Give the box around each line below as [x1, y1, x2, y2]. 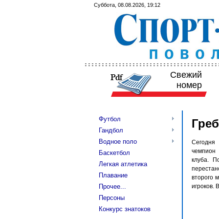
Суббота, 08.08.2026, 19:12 [94, 2, 160, 8]
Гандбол [99, 127, 123, 134]
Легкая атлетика [99, 160, 147, 168]
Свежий [170, 70, 202, 80]
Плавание [99, 172, 128, 179]
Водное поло [99, 138, 137, 145]
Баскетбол [99, 149, 130, 156]
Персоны [99, 194, 125, 201]
